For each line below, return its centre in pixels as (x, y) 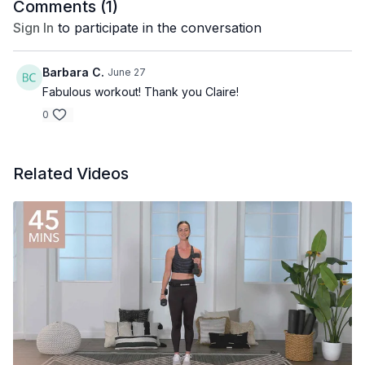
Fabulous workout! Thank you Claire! (141, 92)
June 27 (127, 72)
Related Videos (71, 174)
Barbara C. (73, 72)
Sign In (33, 28)
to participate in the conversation (158, 28)
